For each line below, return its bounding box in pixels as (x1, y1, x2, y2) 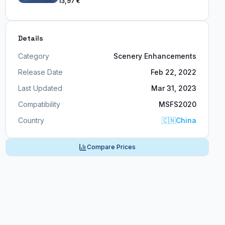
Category (18, 52, 49, 60)
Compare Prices (86, 143, 136, 151)
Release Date (18, 68, 63, 76)
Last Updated (18, 84, 62, 92)
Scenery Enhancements (113, 52, 196, 60)
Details (18, 34, 43, 43)
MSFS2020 (158, 100, 196, 108)
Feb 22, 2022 (150, 68, 196, 76)
